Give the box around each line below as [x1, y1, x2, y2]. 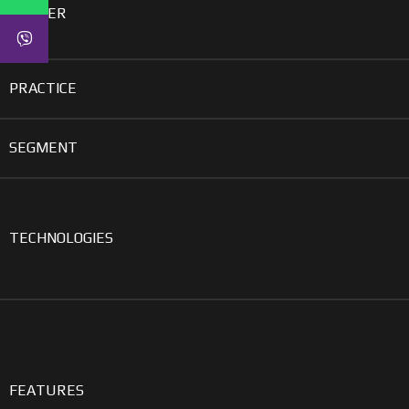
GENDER [9, 4, 67, 22]
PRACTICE [9, 79, 77, 97]
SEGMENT [9, 138, 78, 156]
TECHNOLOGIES [9, 228, 113, 246]
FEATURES [9, 381, 84, 399]
